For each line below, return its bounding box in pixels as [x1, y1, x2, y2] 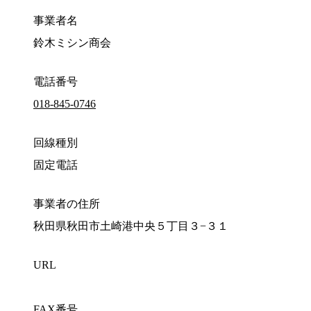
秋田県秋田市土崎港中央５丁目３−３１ [33, 220, 228, 233]
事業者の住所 [33, 198, 100, 210]
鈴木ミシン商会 [33, 37, 111, 49]
